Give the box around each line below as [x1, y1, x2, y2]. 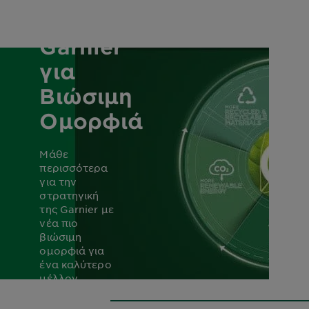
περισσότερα [39, 161, 108, 174]
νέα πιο [39, 217, 79, 229]
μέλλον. [39, 272, 81, 284]
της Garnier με [39, 203, 114, 215]
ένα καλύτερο [39, 258, 112, 270]
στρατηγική [39, 189, 99, 201]
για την [39, 175, 77, 188]
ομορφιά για [39, 244, 105, 257]
